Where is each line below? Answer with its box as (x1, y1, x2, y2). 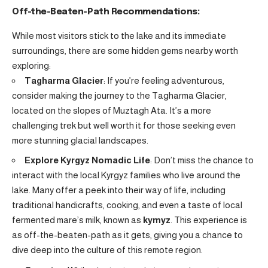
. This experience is (170, 215, 247, 226)
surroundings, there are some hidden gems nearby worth (12, 45, 238, 56)
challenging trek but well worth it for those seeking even (12, 120, 236, 130)
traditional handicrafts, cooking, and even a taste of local (12, 200, 242, 211)
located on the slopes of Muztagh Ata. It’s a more (12, 105, 211, 115)
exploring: (12, 60, 51, 71)
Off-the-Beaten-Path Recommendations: (12, 7, 200, 17)
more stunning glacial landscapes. (12, 135, 148, 145)
